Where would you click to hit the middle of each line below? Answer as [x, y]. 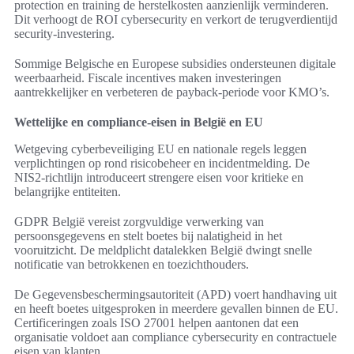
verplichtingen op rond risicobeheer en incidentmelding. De [162, 164]
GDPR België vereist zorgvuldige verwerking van [139, 222]
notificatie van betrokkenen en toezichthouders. [132, 265]
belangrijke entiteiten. [68, 192]
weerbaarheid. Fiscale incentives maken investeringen [148, 78]
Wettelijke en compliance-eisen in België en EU [139, 122]
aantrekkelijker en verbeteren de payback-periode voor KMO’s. [172, 92]
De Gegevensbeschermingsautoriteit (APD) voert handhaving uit [175, 295]
